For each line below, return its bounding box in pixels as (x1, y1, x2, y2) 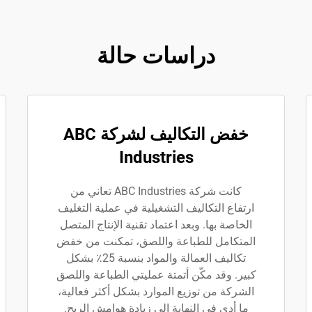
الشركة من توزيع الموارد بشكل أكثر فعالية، (58, 285, 254, 299)
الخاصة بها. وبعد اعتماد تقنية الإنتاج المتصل (60, 218, 252, 232)
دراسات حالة (97, 42, 215, 70)
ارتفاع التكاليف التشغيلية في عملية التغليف (58, 201, 254, 215)
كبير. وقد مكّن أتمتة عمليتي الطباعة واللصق (56, 268, 256, 282)
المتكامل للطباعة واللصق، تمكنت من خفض (56, 235, 256, 249)
